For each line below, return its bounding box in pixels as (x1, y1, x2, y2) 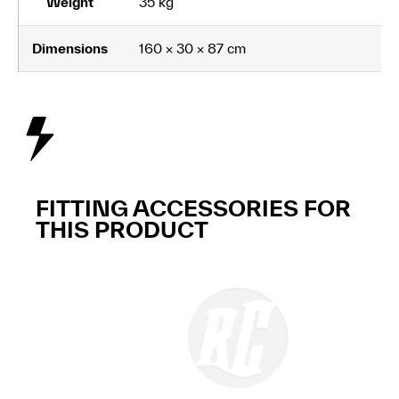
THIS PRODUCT (36, 216, 208, 243)
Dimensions (32, 40, 108, 57)
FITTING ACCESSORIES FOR (36, 195, 351, 222)
